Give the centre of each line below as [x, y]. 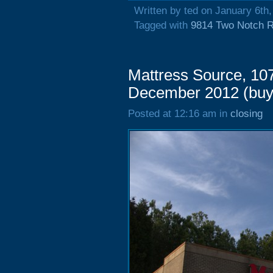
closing [246, 114]
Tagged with [162, 25]
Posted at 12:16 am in [179, 114]
